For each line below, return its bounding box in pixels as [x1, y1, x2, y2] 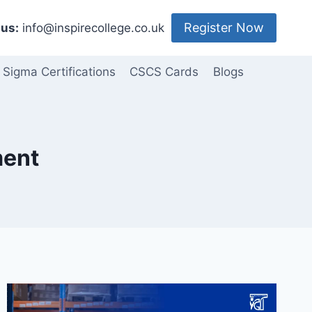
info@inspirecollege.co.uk [19, 20, 164, 35]
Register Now [184, 20, 264, 35]
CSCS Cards [130, 65, 199, 79]
